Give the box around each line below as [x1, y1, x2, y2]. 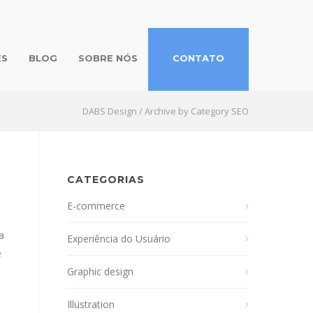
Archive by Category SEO [145, 105, 249, 117]
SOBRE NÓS [78, 52, 138, 64]
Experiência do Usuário [67, 232, 170, 245]
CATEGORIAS [67, 173, 145, 186]
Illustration [67, 298, 115, 311]
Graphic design [67, 265, 133, 278]
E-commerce [67, 199, 125, 212]
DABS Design [82, 105, 137, 117]
